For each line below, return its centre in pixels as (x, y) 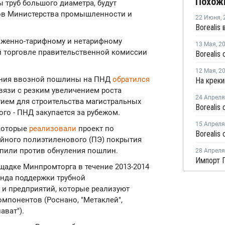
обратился (131, 79)
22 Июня (208, 18)
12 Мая (206, 71)
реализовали (53, 129)
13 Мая (206, 44)
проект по (95, 129)
